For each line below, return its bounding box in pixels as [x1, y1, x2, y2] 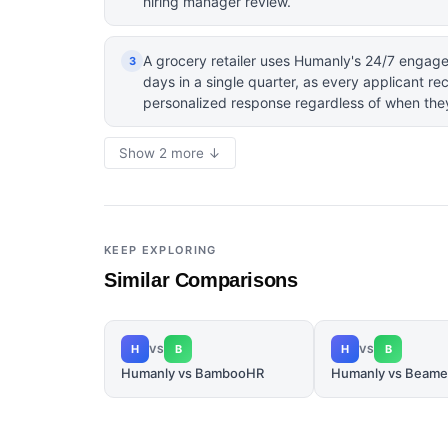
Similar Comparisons [104, 269, 298, 291]
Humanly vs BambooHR [121, 365, 264, 381]
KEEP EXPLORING [104, 243, 217, 257]
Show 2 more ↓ [119, 145, 221, 161]
